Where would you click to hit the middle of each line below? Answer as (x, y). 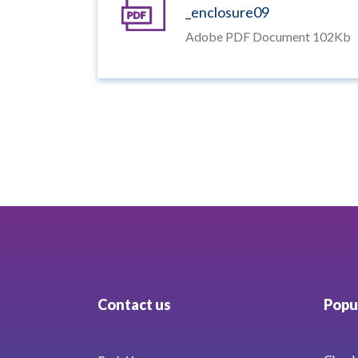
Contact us (134, 304)
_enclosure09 (227, 12)
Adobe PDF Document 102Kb (268, 36)
